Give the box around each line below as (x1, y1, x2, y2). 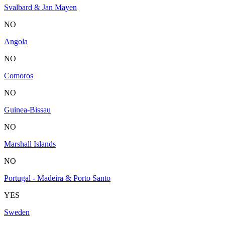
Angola (4, 37, 28, 46)
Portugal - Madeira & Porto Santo (4, 173, 110, 182)
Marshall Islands (4, 139, 56, 148)
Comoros (4, 71, 33, 80)
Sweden (4, 207, 30, 216)
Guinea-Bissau (4, 105, 51, 114)
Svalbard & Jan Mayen (4, 3, 77, 12)
